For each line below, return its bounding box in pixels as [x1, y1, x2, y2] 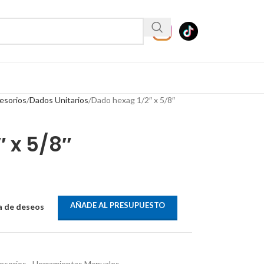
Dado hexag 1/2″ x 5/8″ [91, 95, 175, 105]
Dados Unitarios [29, 95, 88, 105]
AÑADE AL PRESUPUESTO [70, 200, 166, 210]
